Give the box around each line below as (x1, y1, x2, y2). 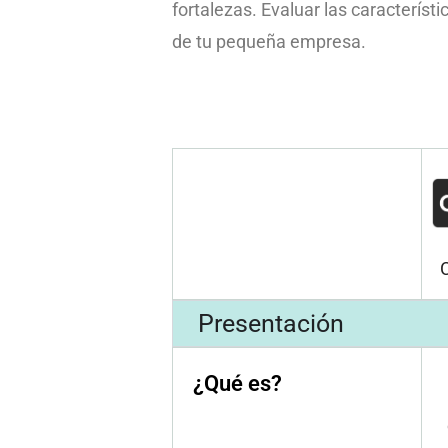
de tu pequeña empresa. (172, 31, 366, 52)
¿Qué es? (193, 371, 282, 396)
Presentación (198, 309, 344, 338)
